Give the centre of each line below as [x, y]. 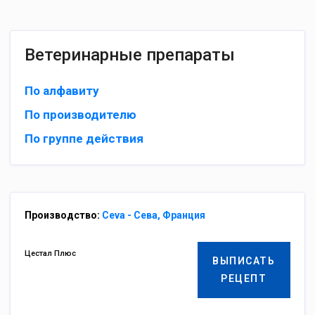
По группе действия [84, 139]
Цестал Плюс [50, 253]
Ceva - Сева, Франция [154, 215]
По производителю [81, 115]
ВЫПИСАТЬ [244, 261]
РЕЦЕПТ [244, 278]
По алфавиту [62, 91]
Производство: [63, 215]
